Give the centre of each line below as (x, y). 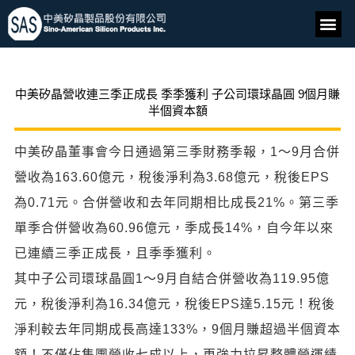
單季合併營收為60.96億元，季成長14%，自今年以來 (174, 228)
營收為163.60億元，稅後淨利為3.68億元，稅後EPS (172, 177)
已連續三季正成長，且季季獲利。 (115, 253)
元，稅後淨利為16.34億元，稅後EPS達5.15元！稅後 (175, 304)
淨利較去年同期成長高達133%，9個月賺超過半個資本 (177, 329)
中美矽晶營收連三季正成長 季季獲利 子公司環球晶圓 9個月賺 (177, 94)
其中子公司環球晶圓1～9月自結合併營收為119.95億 (172, 279)
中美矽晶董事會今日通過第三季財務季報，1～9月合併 (177, 152)
